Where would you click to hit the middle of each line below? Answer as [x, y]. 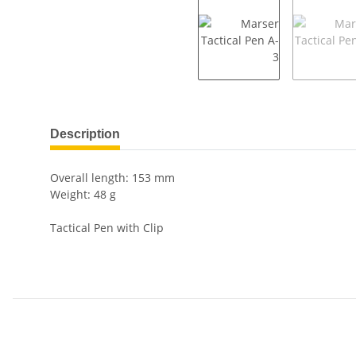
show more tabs [92, 126]
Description [85, 134]
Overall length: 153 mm [112, 178]
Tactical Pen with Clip [107, 228]
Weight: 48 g [83, 195]
